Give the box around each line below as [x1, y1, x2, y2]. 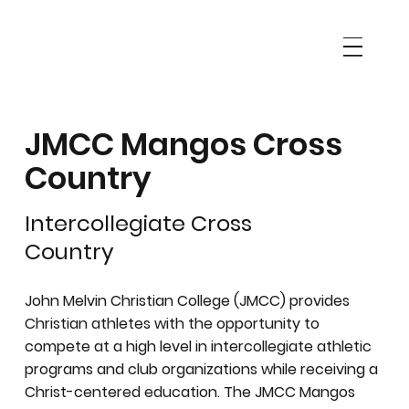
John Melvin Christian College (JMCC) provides [25, 290, 351, 312]
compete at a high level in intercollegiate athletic [25, 336, 372, 358]
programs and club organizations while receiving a [25, 359, 379, 381]
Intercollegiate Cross [25, 207, 253, 238]
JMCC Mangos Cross [25, 122, 343, 167]
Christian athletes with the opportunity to [25, 313, 320, 335]
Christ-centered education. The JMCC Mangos [25, 382, 356, 404]
